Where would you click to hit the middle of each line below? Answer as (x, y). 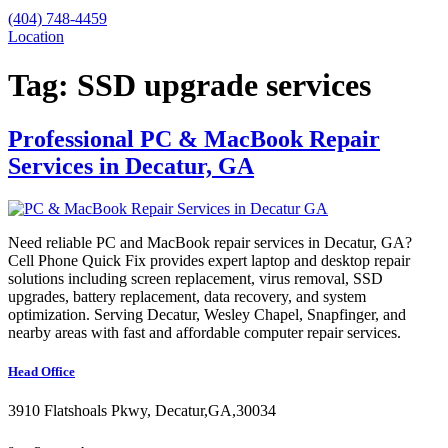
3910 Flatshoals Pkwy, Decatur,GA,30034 (142, 411)
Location (36, 36)
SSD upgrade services (224, 85)
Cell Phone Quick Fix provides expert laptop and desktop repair (209, 260)
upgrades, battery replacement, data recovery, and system (187, 296)
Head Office (41, 371)
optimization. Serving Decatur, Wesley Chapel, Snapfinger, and (207, 314)
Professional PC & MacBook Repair (194, 138)
